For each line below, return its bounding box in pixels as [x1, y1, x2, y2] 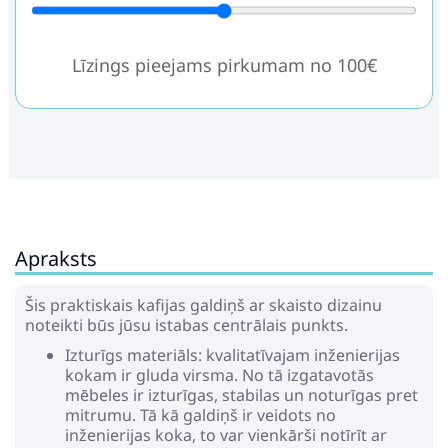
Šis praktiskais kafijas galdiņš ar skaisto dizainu [25, 294, 382, 316]
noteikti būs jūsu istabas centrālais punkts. [25, 314, 348, 336]
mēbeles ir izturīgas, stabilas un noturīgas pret [65, 384, 418, 406]
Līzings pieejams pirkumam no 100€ [71, 53, 377, 77]
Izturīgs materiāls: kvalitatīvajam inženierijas [65, 344, 400, 366]
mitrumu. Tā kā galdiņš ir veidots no [65, 404, 336, 426]
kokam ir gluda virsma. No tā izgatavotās [65, 364, 374, 386]
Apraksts [15, 245, 97, 272]
